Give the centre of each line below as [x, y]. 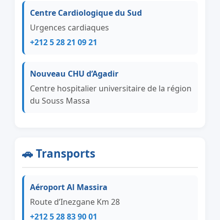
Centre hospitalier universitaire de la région [111, 88]
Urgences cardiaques [69, 27]
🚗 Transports [59, 153]
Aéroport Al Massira [69, 187]
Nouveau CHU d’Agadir [74, 74]
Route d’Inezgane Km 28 [75, 202]
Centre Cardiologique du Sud [86, 13]
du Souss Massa [60, 101]
